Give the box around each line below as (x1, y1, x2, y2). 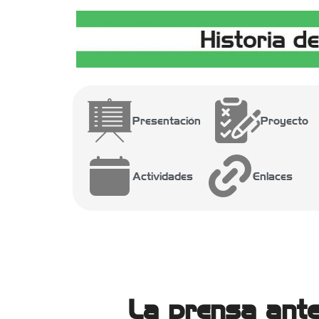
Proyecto (261, 114, 308, 127)
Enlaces (253, 169, 293, 182)
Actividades (132, 169, 193, 182)
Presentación (132, 114, 201, 127)
